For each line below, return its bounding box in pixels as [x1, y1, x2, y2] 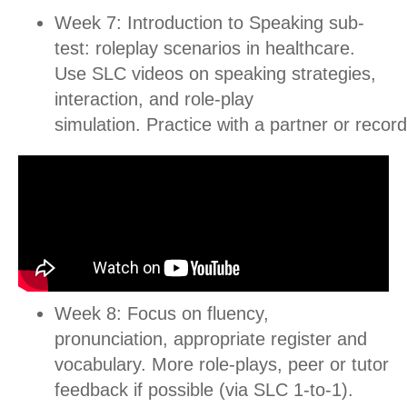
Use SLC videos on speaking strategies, [55, 63, 376, 84]
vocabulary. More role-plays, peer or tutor [55, 353, 389, 374]
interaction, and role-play [55, 88, 253, 109]
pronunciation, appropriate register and [55, 328, 367, 349]
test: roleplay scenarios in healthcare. [55, 37, 355, 58]
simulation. [55, 114, 146, 134]
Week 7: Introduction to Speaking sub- [55, 12, 364, 33]
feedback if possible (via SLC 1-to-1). [55, 379, 353, 400]
